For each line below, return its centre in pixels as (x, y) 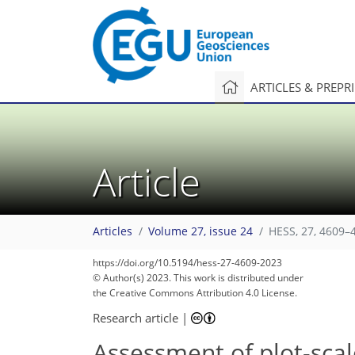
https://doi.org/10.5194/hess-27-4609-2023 (187, 263)
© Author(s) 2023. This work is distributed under (198, 278)
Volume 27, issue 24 (200, 232)
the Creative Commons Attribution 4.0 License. (195, 293)
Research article (136, 317)
